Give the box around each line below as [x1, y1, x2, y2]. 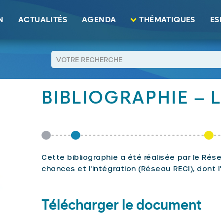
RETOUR [65, 58, 90, 66]
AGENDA [81, 16, 116, 24]
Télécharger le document [41, 199, 202, 213]
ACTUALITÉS [18, 16, 67, 24]
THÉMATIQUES [139, 16, 195, 24]
